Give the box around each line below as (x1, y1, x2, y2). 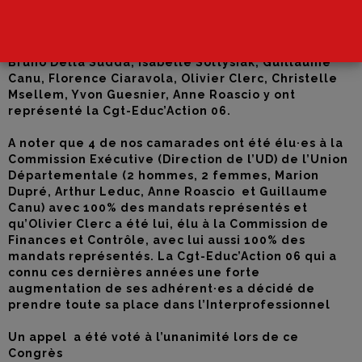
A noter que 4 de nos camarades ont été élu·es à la (8, 137, 343, 149)
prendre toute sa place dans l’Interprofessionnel (8, 298, 330, 311)
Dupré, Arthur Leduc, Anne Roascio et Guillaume (8, 185, 328, 198)
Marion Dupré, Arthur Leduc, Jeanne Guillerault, (8, 40, 324, 53)
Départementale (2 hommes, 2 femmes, (8, 169, 275, 182)
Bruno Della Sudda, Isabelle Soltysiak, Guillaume (8, 56, 331, 69)
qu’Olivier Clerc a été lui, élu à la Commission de (8, 217, 329, 230)
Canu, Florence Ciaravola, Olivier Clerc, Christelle (8, 72, 338, 85)
